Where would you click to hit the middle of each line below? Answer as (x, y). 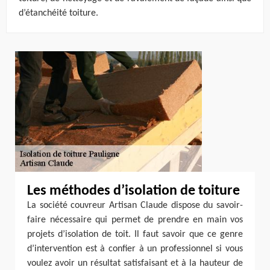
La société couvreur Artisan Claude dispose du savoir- (135, 206)
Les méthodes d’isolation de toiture (133, 191)
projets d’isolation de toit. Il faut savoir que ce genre (135, 234)
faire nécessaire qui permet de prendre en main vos (135, 220)
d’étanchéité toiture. (58, 13)
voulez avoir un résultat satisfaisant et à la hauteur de (135, 263)
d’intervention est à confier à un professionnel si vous (135, 249)
